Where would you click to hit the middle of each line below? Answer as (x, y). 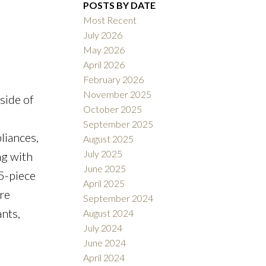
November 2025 (118, 94)
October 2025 (113, 109)
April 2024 (104, 258)
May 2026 (104, 50)
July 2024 (103, 228)
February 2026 (114, 80)
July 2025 (103, 154)
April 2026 (104, 65)
